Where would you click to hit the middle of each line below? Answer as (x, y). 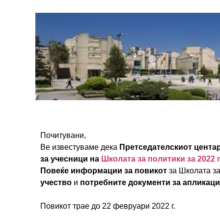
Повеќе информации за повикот (104, 171)
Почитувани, (63, 136)
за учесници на (71, 159)
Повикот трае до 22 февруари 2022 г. (108, 206)
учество (56, 183)
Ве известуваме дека (79, 147)
